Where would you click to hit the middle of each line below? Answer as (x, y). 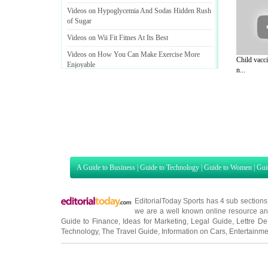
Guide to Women (228, 137)
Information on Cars (194, 201)
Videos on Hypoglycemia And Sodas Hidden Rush (139, 11)
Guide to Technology (170, 137)
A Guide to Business (106, 137)
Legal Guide (211, 191)
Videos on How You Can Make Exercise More (133, 54)
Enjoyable (81, 65)
